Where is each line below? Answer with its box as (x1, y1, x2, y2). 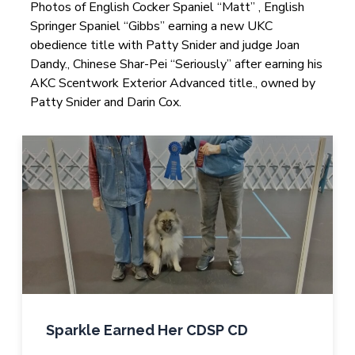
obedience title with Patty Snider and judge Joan (29, 36, 300, 54)
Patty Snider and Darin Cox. (29, 93, 181, 111)
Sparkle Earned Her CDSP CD (45, 321, 248, 338)
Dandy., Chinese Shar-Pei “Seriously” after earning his (29, 55, 323, 73)
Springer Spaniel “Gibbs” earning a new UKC (29, 17, 273, 35)
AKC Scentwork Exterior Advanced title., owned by (29, 74, 315, 92)
